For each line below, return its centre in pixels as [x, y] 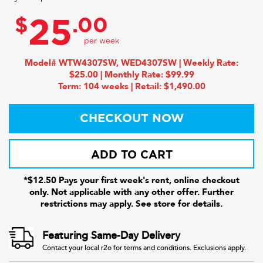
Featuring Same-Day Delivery [111, 235]
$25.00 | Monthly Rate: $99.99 [131, 75]
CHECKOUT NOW [131, 119]
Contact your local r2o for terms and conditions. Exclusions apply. [144, 248]
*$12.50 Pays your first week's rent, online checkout [131, 180]
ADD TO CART [131, 155]
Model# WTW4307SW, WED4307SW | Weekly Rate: [131, 63]
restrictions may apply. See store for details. [131, 204]
